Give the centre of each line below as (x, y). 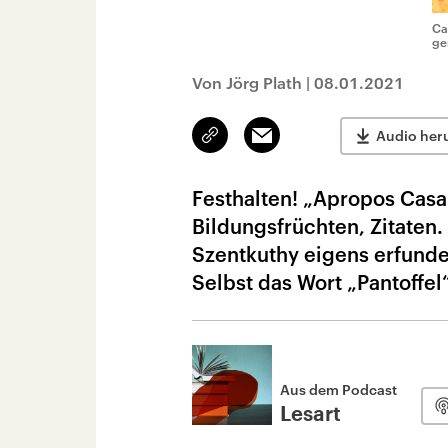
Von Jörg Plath (247, 82)
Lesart (310, 415)
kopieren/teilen (257, 144)
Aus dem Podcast (338, 389)
